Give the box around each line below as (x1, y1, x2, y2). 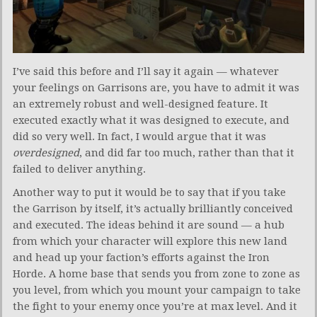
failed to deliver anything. (13, 162, 146, 175)
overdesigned (13, 146, 79, 159)
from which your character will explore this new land (13, 234, 287, 248)
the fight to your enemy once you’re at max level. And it (13, 299, 297, 313)
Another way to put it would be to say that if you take (13, 185, 286, 199)
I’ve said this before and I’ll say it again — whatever (13, 64, 279, 78)
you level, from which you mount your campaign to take (13, 283, 301, 296)
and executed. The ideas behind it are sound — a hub (13, 218, 284, 231)
